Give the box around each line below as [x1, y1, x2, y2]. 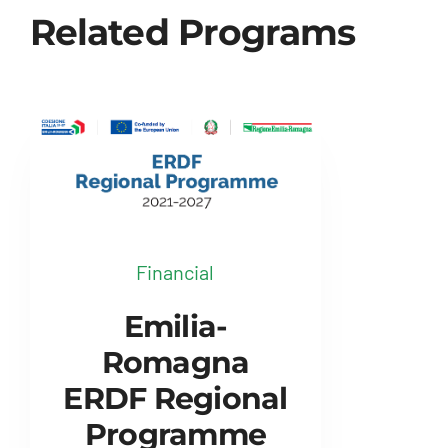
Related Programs [29, 9, 356, 54]
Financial [136, 259, 215, 284]
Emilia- [123, 307, 228, 345]
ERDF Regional [63, 379, 288, 417]
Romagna [101, 343, 250, 381]
